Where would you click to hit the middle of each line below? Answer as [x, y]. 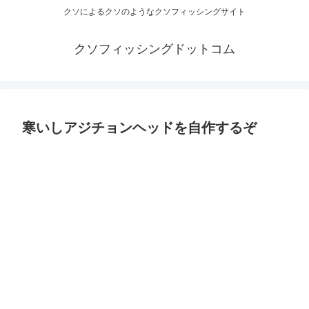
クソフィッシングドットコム [154, 49]
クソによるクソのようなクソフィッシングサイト [154, 12]
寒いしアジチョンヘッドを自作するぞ [139, 128]
